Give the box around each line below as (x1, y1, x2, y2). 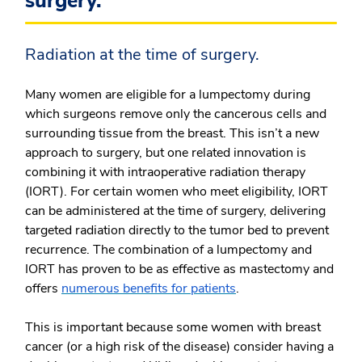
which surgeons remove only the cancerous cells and (25, 105, 326, 123)
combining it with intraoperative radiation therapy (25, 163, 305, 181)
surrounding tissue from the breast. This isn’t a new (25, 124, 319, 142)
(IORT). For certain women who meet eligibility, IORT (25, 183, 328, 200)
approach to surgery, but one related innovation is (25, 144, 306, 162)
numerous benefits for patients (61, 280, 236, 297)
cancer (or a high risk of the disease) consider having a (25, 338, 334, 356)
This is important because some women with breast (25, 318, 321, 336)
